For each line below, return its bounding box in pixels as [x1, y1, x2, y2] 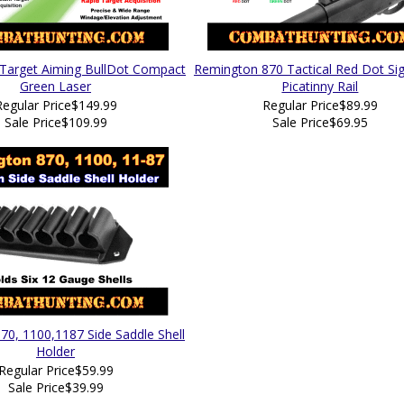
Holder [36, 343, 75, 360]
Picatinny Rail [281, 78, 359, 95]
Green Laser [20, 78, 91, 95]
